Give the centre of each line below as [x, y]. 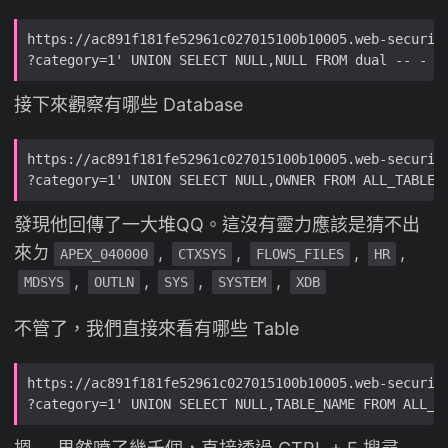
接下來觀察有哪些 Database [128, 105]
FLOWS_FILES [300, 254]
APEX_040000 [104, 254]
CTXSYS [202, 254]
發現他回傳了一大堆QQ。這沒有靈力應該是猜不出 [217, 225]
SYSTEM [242, 282]
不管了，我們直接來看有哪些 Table [156, 329]
